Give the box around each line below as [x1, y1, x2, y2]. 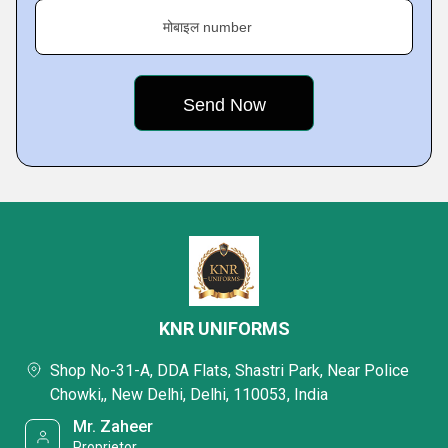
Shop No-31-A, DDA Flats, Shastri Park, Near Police [50, 361, 409, 380]
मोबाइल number [163, 19, 252, 35]
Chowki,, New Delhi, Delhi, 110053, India [50, 385, 328, 404]
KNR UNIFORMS [158, 318, 290, 339]
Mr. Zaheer [73, 417, 154, 436]
